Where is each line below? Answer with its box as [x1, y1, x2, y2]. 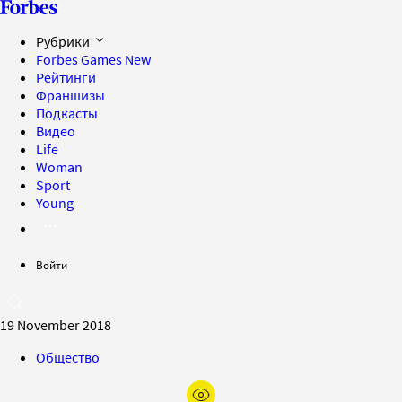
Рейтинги [36, 68, 96, 86]
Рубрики [36, 32, 92, 50]
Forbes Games [36, 50, 125, 68]
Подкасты [36, 104, 98, 122]
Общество [36, 348, 100, 366]
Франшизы [36, 86, 105, 104]
